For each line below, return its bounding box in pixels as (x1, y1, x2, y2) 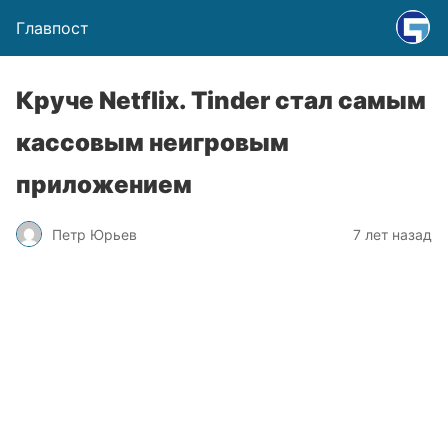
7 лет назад (353, 225, 432, 243)
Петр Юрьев (52, 225, 137, 243)
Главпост (16, 18, 89, 38)
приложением (16, 170, 192, 199)
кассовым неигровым (16, 128, 289, 157)
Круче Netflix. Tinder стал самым (16, 86, 426, 115)
